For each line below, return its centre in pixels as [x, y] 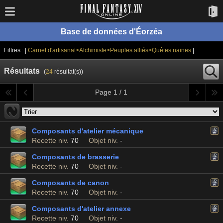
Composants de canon [70, 183]
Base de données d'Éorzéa [111, 32]
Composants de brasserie [75, 157]
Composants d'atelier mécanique [88, 131]
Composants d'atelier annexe [81, 209]
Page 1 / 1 [111, 92]
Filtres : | [16, 50]
